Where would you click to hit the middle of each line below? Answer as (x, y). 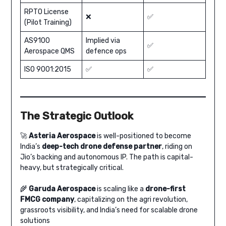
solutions (35, 220)
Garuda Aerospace (62, 189)
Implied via (103, 40)
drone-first (165, 189)
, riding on (177, 146)
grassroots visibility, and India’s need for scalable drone (109, 210)
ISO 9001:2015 (47, 69)
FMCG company (47, 199)
